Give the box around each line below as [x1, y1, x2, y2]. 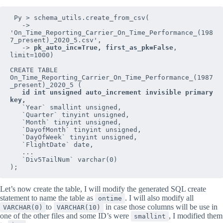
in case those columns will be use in [104, 202, 218, 211]
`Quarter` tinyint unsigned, [10, 111, 22, 118]
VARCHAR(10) [57, 203, 101, 211]
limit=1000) [10, 51, 54, 59]
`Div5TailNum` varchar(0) [10, 155, 22, 163]
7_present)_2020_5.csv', [10, 36, 102, 44]
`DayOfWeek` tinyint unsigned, [10, 133, 22, 141]
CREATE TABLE [10, 66, 58, 74]
